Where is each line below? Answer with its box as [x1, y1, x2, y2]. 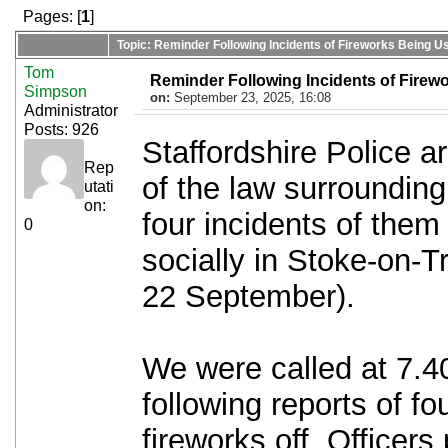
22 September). [142, 279, 355, 315]
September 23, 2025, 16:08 [174, 90, 331, 106]
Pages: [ [23, 7, 81, 26]
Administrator [24, 101, 118, 120]
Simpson [24, 82, 87, 101]
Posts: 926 [24, 120, 99, 139]
